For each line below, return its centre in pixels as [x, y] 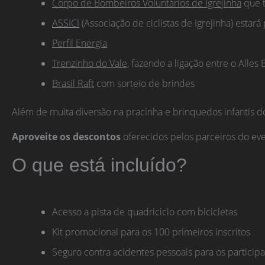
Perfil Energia [80, 43]
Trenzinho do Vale [90, 64]
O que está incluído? [99, 165]
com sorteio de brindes [144, 84]
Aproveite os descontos [66, 136]
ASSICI [66, 23]
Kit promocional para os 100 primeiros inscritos [151, 232]
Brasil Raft [73, 84]
